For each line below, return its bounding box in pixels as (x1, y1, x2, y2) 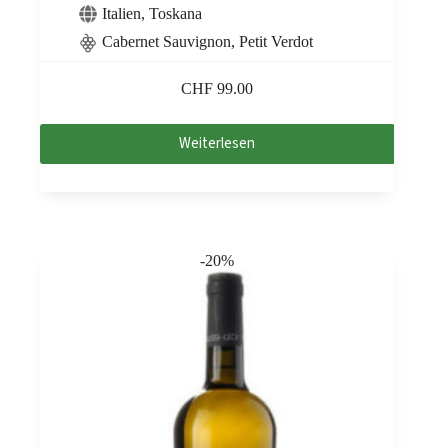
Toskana (149, 4, 202, 22)
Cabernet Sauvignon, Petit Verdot (102, 32, 313, 50)
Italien (102, 4, 141, 22)
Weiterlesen (179, 133, 256, 155)
